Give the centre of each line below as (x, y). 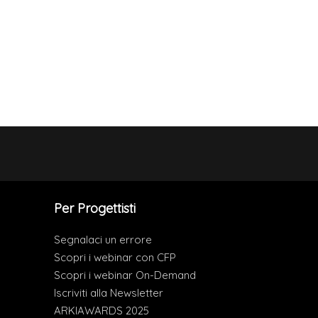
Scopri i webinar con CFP (115, 258)
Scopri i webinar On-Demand (125, 275)
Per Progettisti (95, 209)
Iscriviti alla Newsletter (109, 293)
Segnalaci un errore (103, 240)
